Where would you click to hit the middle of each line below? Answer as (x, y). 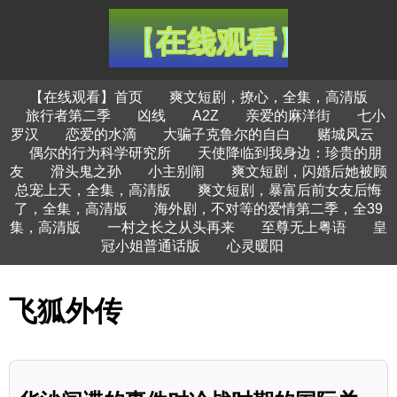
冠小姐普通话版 (150, 246)
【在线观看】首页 (86, 97)
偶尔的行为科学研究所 (100, 153)
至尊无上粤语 (304, 227)
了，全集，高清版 (71, 209)
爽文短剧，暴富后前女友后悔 (290, 190)
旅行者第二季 (68, 116)
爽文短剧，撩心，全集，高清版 (269, 97)
